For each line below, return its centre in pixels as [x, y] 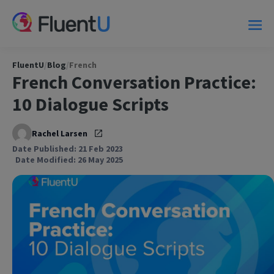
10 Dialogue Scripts [91, 104]
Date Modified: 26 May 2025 [69, 159]
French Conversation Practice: [134, 82]
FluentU [28, 65]
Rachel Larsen [60, 133]
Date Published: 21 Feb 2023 [68, 148]
